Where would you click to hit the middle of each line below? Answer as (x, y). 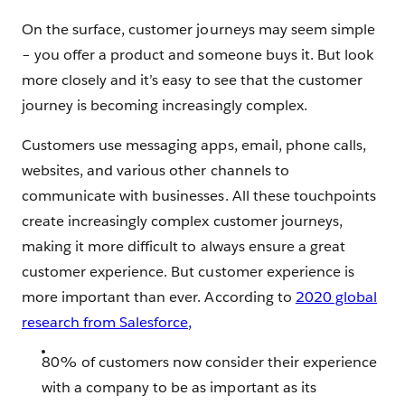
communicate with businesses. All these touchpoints (199, 196)
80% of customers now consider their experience (209, 362)
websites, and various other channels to (155, 170)
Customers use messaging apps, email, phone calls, (194, 145)
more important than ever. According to (159, 297)
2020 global (336, 297)
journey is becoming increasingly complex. (165, 105)
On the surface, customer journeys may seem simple (198, 29)
